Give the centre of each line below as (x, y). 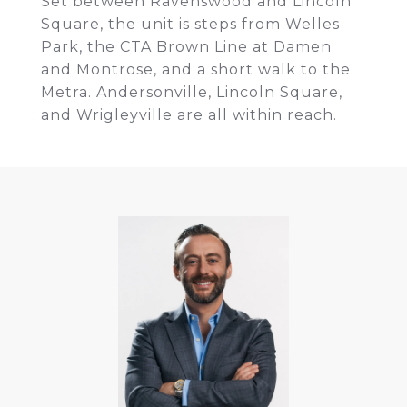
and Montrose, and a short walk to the (196, 69)
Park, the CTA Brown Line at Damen (186, 47)
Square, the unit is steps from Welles (190, 24)
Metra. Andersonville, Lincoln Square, (192, 92)
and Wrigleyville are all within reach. (189, 115)
